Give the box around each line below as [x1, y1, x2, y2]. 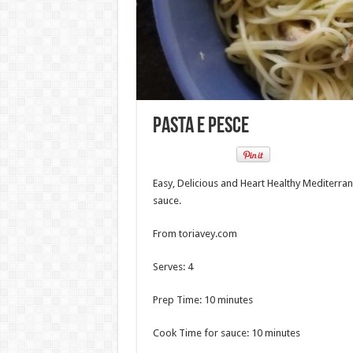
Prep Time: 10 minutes [152, 294, 253, 307]
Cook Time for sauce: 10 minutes [152, 327, 300, 340]
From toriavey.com [152, 228, 237, 240]
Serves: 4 [152, 261, 193, 273]
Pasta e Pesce [152, 116, 249, 138]
